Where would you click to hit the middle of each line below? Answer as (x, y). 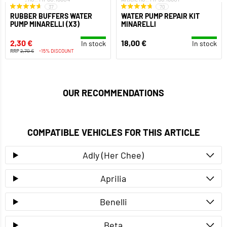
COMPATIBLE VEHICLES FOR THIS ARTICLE (113, 133)
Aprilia (113, 179)
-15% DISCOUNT (56, 51)
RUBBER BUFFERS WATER (51, 16)
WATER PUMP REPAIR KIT (160, 16)
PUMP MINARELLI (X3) (45, 24)
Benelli (113, 202)
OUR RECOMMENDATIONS (113, 93)
